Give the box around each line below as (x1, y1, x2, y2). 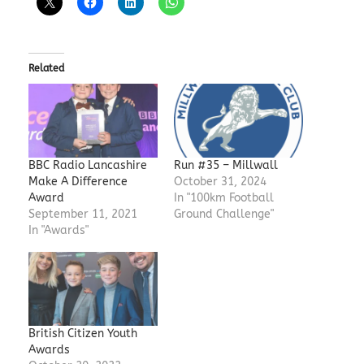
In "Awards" (28, 223, 89, 237)
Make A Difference (28, 174, 128, 188)
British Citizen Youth (28, 327, 137, 340)
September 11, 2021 (28, 206, 137, 221)
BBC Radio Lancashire (28, 158, 147, 172)
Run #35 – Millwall (173, 158, 278, 172)
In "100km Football (173, 190, 274, 205)
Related (28, 62, 64, 74)
